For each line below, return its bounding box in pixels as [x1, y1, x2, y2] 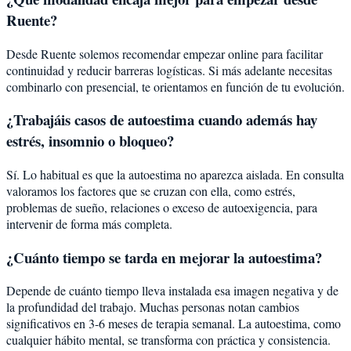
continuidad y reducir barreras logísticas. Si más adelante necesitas [6, 61, 332, 78]
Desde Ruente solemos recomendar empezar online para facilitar [6, 45, 323, 62]
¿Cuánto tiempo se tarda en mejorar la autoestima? [6, 246, 322, 268]
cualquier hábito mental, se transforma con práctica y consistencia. [6, 331, 331, 349]
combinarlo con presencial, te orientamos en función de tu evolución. [6, 78, 345, 95]
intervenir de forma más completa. [6, 215, 172, 232]
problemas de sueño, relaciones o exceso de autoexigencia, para [6, 198, 317, 215]
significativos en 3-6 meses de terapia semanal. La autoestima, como [6, 315, 341, 332]
